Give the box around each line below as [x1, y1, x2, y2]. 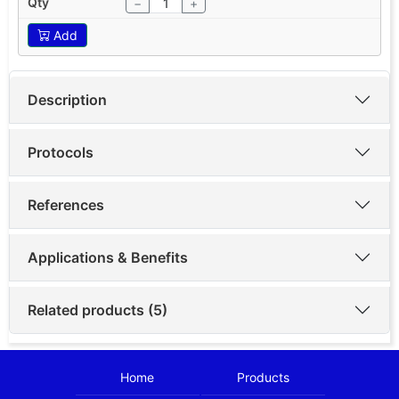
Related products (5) [28, 300, 167, 319]
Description [28, 90, 107, 109]
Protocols [28, 142, 94, 161]
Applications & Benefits [28, 248, 188, 266]
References [28, 195, 104, 214]
